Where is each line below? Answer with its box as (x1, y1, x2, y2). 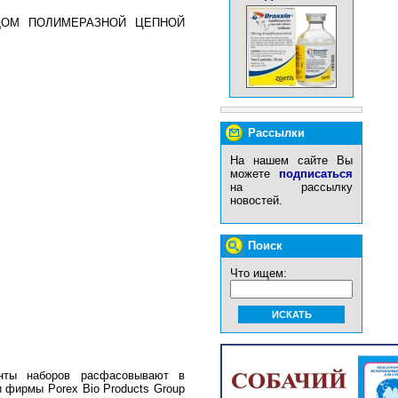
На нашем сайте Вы (230, 154, 353, 167)
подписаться (279, 167, 353, 180)
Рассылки (248, 126, 305, 139)
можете (230, 167, 279, 180)
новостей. (230, 194, 283, 207)
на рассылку (230, 180, 353, 194)
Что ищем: (230, 267, 287, 280)
